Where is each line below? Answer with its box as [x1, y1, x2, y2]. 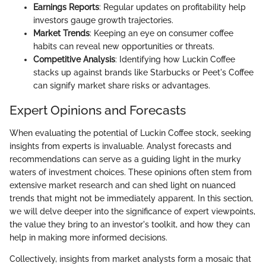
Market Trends [33, 28, 90, 38]
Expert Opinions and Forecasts [9, 103, 186, 118]
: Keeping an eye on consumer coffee [90, 28, 233, 38]
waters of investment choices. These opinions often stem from [9, 167, 252, 177]
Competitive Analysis [33, 55, 115, 64]
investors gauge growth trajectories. [33, 15, 173, 25]
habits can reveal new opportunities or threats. [33, 42, 214, 51]
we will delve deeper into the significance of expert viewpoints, [9, 206, 255, 216]
